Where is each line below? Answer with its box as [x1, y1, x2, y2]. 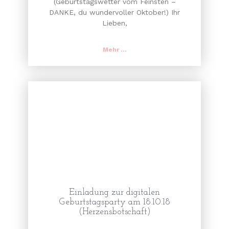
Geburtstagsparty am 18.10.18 [59, 197, 170, 208]
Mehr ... [102, 46, 127, 54]
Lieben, [102, 19, 127, 28]
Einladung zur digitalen [69, 188, 160, 198]
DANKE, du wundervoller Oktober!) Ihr [49, 8, 180, 17]
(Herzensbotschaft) [78, 207, 151, 217]
